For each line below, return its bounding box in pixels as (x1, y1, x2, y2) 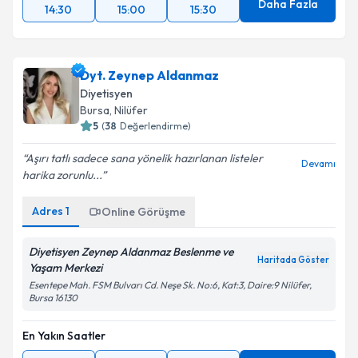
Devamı (301, 157, 336, 169)
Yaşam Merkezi (29, 261, 102, 275)
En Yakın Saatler (22, 328, 105, 343)
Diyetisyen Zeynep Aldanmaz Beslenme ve (29, 245, 233, 259)
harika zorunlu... (22, 168, 101, 182)
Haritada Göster (257, 254, 329, 265)
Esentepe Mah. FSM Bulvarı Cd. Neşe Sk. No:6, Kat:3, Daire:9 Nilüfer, (29, 279, 312, 291)
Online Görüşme (101, 205, 185, 219)
